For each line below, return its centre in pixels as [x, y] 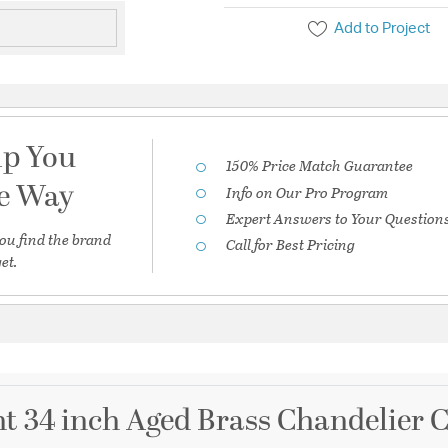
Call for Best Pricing [291, 244]
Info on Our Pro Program [307, 191]
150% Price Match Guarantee [320, 165]
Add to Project [382, 29]
